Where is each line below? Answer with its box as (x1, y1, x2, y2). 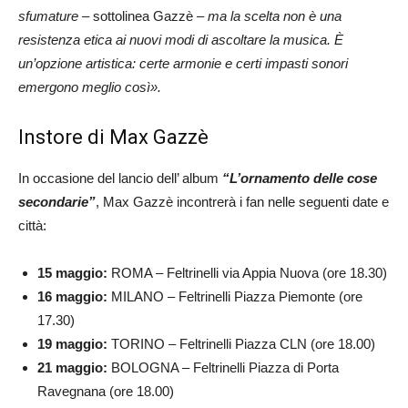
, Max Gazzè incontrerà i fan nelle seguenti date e (96, 193, 389, 209)
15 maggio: (37, 264, 107, 280)
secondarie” (18, 193, 96, 209)
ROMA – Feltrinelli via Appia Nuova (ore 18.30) (107, 264, 387, 280)
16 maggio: (37, 288, 107, 304)
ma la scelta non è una (208, 7, 342, 24)
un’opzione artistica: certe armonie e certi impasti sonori (18, 55, 348, 71)
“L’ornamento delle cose (222, 169, 377, 186)
